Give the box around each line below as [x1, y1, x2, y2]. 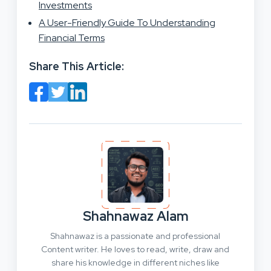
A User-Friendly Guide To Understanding [39, 16, 215, 29]
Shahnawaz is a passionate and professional [50, 230, 221, 241]
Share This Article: [29, 59, 124, 73]
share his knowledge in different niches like [51, 256, 220, 268]
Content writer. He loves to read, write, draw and [41, 243, 230, 255]
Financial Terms [39, 31, 105, 44]
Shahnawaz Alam [82, 207, 189, 225]
